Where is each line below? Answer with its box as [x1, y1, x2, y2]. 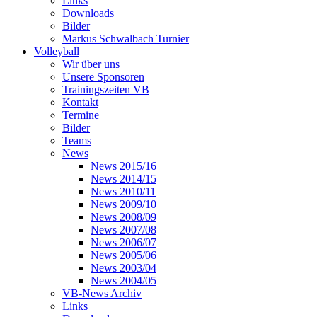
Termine [62, 108, 99, 121]
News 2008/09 [91, 210, 156, 223]
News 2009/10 [91, 197, 156, 210]
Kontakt [62, 96, 98, 108]
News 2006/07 [91, 236, 156, 248]
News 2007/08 [91, 223, 156, 236]
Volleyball [34, 45, 79, 57]
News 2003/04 [91, 261, 156, 274]
